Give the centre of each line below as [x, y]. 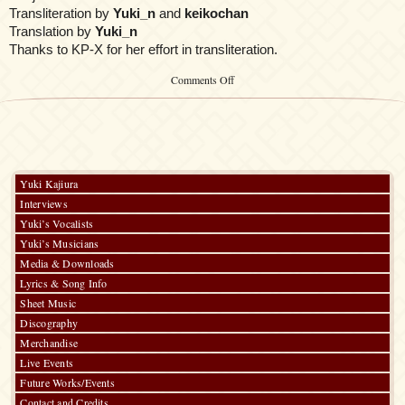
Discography [49, 323]
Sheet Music [48, 303]
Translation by [52, 32]
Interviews [44, 204]
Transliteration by [61, 14]
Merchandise [49, 343]
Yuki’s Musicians [60, 244]
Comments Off [202, 80]
